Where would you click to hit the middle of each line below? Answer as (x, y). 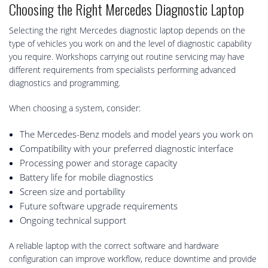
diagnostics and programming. (65, 83)
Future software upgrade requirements (98, 206)
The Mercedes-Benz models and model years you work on (136, 134)
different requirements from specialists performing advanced (122, 70)
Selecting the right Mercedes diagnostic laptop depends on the (127, 31)
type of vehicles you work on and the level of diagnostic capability (130, 44)
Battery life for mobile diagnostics (86, 177)
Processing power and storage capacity (98, 163)
